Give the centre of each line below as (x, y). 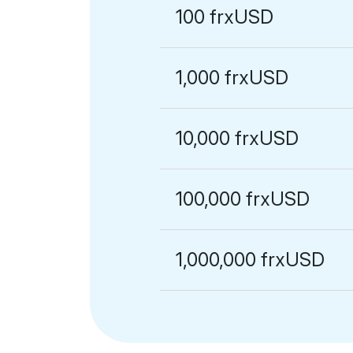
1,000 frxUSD (232, 78)
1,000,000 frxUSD (251, 260)
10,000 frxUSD (238, 138)
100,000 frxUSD (243, 199)
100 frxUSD (225, 17)
